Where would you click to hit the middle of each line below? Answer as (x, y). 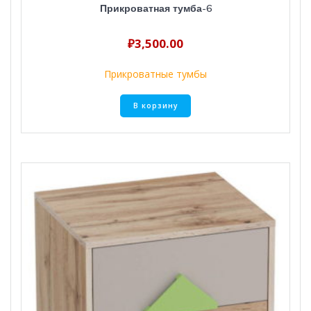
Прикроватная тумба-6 (155, 9)
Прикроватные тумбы (155, 74)
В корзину (155, 106)
